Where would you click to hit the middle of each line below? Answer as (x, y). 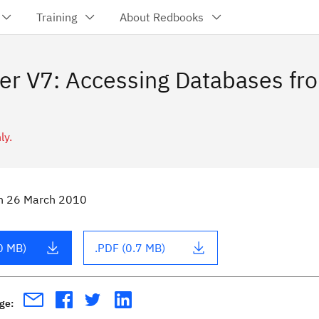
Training (57, 17)
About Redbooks (162, 17)
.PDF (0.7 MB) (130, 248)
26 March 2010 (47, 199)
